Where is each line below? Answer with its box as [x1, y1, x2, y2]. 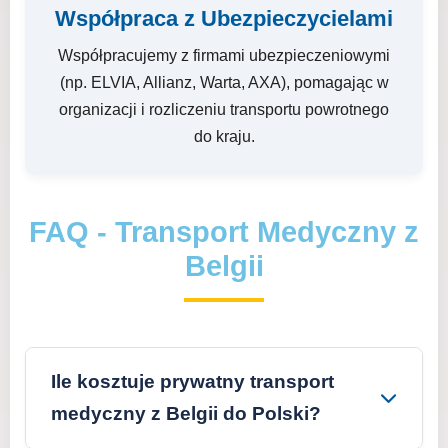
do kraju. [193, 128, 255, 145]
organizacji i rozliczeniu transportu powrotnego [59, 101, 389, 118]
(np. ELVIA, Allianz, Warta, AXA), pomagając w [59, 74, 389, 91]
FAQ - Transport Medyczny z [29, 216, 419, 248]
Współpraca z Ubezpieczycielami [55, 6, 393, 31]
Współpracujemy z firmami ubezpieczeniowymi [58, 47, 390, 64]
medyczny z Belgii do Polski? [51, 403, 321, 424]
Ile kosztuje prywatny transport [51, 371, 334, 392]
